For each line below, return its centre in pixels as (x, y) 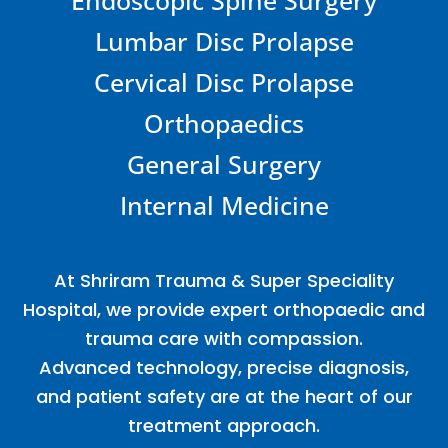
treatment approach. (224, 425)
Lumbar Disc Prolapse (224, 40)
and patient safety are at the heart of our (224, 396)
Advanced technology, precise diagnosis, (224, 367)
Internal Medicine (224, 204)
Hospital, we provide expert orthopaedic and (224, 309)
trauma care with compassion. (224, 338)
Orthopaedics (224, 122)
